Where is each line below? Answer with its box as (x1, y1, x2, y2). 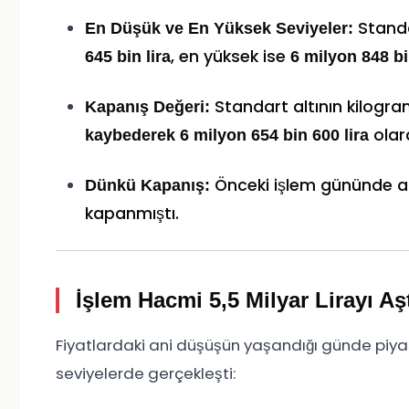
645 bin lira (85, 47, 171, 67)
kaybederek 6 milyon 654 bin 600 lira (85, 126, 369, 145)
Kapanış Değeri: (85, 98, 210, 117)
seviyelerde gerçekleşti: (56, 362, 236, 385)
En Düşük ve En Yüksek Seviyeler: (85, 19, 353, 38)
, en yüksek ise (171, 46, 290, 68)
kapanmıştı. (85, 203, 179, 225)
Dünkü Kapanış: (85, 176, 210, 195)
